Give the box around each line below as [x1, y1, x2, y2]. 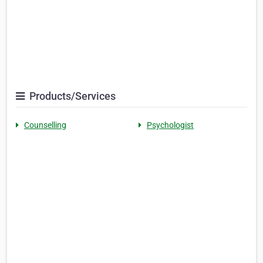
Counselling [24, 120, 66, 130]
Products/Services [27, 90, 116, 103]
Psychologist [147, 120, 194, 130]
